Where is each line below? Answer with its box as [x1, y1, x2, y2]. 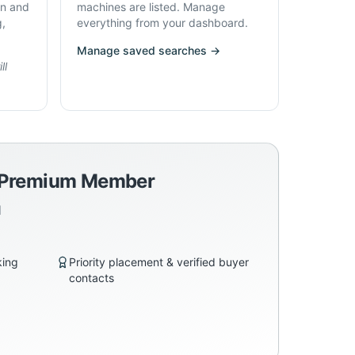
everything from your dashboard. [77, 16, 248, 29]
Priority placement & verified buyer [68, 255, 249, 269]
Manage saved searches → [77, 44, 220, 57]
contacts [68, 271, 114, 284]
